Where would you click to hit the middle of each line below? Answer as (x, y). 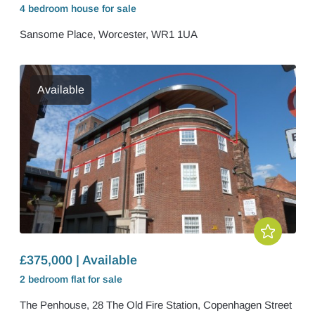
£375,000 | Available (78, 260)
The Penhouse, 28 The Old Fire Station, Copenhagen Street (155, 305)
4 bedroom (45, 8)
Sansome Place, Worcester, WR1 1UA (108, 34)
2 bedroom (45, 279)
